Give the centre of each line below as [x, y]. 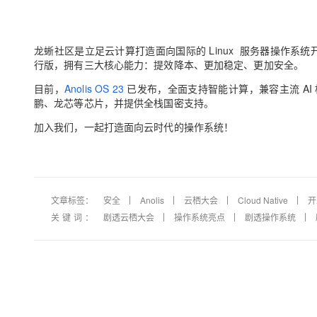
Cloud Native [263, 200]
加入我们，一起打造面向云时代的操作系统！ [134, 127]
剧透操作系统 [270, 217]
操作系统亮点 [200, 217]
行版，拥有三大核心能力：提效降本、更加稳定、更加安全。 [169, 64]
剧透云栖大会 [129, 217]
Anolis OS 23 [96, 88]
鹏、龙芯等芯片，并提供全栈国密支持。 [124, 103]
